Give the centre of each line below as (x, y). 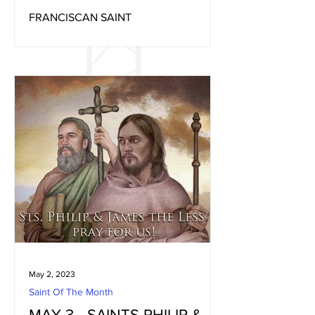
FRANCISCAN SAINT (80, 17)
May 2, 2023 (52, 274)
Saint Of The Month (71, 292)
